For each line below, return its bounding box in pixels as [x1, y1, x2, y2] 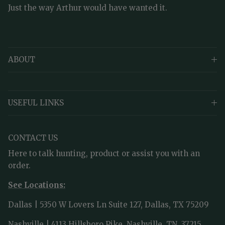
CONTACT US [8, 133, 58, 143]
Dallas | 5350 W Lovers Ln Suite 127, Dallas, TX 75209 [8, 200, 209, 210]
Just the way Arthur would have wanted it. [8, 3, 167, 13]
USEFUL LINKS [8, 98, 64, 108]
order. [8, 161, 31, 171]
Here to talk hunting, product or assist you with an [8, 149, 200, 159]
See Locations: [8, 180, 65, 190]
